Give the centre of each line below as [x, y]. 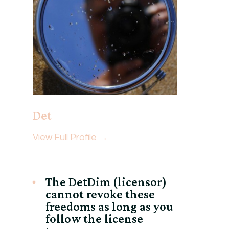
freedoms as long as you [109, 206]
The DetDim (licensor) [106, 181]
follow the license [94, 218]
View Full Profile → [70, 137]
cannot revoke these [100, 194]
